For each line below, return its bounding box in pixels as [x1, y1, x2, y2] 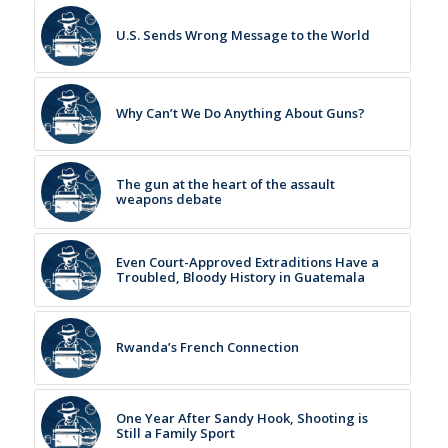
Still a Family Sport [115, 423, 235, 442]
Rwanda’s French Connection [115, 337, 299, 356]
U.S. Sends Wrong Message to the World [115, 25, 370, 44]
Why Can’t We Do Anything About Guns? [115, 103, 365, 122]
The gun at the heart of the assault [115, 174, 335, 193]
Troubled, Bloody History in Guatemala [115, 267, 365, 286]
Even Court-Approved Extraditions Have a [115, 252, 379, 271]
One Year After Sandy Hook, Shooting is [115, 408, 368, 427]
